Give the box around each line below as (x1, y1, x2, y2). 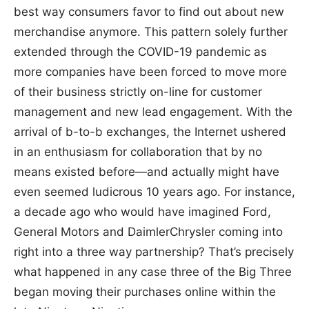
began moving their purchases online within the (14, 284, 276, 299)
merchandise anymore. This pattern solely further (14, 24, 288, 39)
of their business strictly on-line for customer (14, 84, 262, 99)
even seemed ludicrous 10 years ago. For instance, (14, 184, 295, 199)
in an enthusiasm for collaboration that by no (14, 144, 262, 159)
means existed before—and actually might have (14, 164, 279, 179)
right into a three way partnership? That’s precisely (14, 244, 294, 259)
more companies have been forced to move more (14, 64, 287, 79)
